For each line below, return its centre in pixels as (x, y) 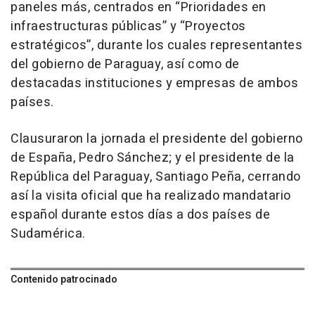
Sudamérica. (48, 233)
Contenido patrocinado (64, 279)
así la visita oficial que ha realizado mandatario (151, 195)
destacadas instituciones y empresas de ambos (154, 83)
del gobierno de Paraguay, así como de (125, 64)
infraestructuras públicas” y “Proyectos (128, 26)
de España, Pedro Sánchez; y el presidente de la (153, 157)
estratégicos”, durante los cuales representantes (156, 45)
